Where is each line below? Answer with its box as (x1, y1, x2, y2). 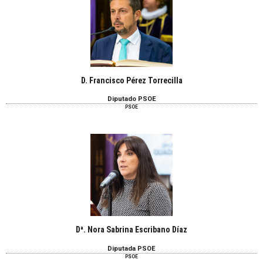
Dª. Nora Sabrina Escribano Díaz (76, 225, 187, 235)
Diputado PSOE (107, 95, 156, 103)
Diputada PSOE (107, 244, 156, 252)
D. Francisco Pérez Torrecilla (80, 76, 183, 86)
